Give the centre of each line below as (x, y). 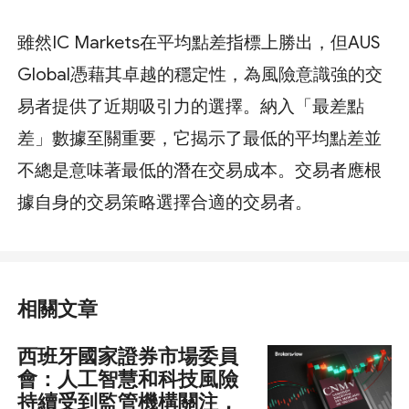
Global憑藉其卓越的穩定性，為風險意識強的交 (200, 75)
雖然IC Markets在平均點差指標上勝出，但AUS (199, 43)
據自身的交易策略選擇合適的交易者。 (165, 203)
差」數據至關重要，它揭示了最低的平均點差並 (200, 139)
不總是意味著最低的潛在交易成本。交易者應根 (200, 171)
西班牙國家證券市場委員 (128, 356)
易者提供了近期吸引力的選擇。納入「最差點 (191, 107)
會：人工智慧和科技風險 (128, 379)
